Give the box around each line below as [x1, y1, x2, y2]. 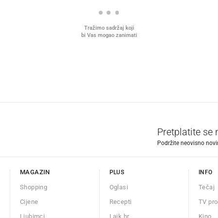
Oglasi [109, 183, 128, 191]
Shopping [20, 183, 48, 191]
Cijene [20, 198, 38, 206]
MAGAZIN [20, 168, 50, 176]
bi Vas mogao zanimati [81, 32, 137, 39]
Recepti [109, 198, 132, 206]
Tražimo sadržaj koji [84, 25, 134, 32]
